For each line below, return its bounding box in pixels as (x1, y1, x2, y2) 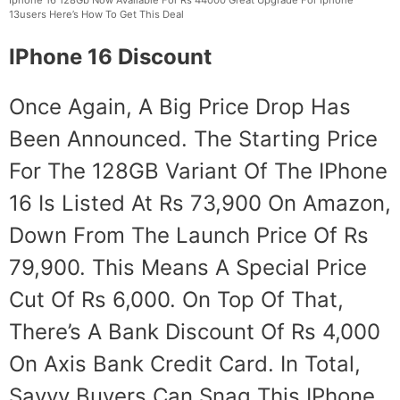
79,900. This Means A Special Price (9, 254, 367, 281)
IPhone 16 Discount (9, 44, 212, 71)
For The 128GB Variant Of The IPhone (9, 158, 387, 185)
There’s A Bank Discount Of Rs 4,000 (9, 319, 380, 346)
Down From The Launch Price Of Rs (9, 222, 369, 249)
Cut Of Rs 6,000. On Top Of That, (9, 287, 344, 313)
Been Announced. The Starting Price (9, 126, 378, 153)
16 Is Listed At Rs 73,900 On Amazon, (9, 190, 391, 217)
